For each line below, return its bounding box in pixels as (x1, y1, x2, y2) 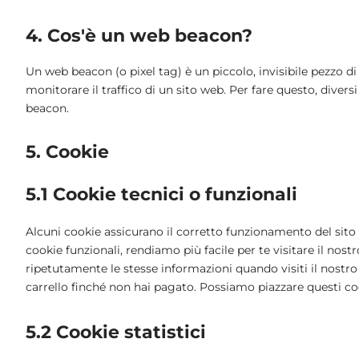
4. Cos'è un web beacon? (26, 24, 252, 46)
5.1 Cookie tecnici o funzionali (26, 183, 297, 205)
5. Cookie (26, 140, 109, 163)
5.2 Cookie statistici (26, 321, 206, 343)
